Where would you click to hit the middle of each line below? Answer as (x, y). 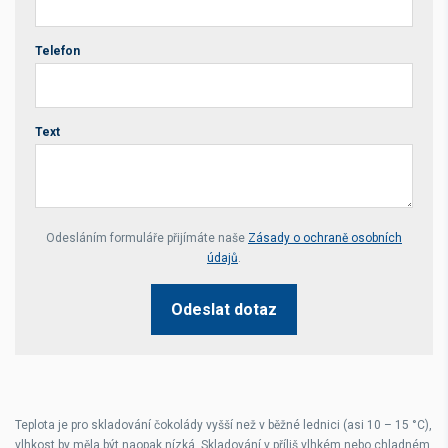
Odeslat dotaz (224, 309)
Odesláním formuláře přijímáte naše (147, 238)
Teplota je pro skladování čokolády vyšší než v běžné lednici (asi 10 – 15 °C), (223, 425)
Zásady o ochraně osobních (325, 238)
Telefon (57, 51)
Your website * (86, 230)
